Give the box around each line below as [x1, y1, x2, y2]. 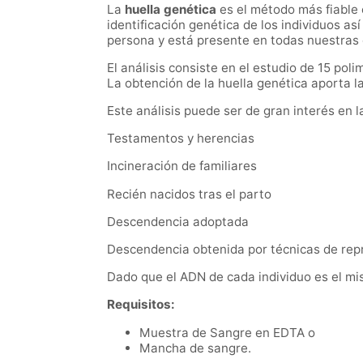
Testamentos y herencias [107, 130, 254, 147]
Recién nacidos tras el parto [107, 186, 271, 202]
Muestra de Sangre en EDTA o [139, 325, 315, 341]
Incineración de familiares [107, 158, 257, 174]
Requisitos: [107, 297, 175, 313]
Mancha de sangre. [139, 340, 251, 357]
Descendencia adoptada [107, 213, 249, 229]
